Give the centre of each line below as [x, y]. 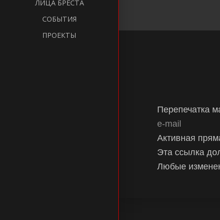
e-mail [169, 124]
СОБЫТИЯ [59, 19]
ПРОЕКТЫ [59, 35]
